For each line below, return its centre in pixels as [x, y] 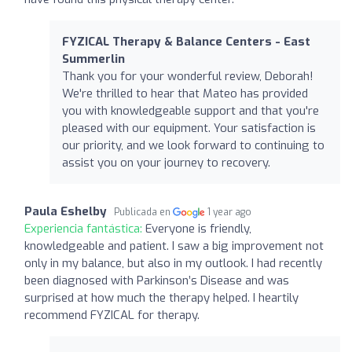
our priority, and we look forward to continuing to [193, 145]
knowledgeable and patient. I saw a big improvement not [174, 246]
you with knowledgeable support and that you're [191, 110]
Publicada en [143, 212]
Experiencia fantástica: [85, 228]
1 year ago [230, 212]
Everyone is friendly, [198, 228]
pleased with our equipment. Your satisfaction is [189, 128]
